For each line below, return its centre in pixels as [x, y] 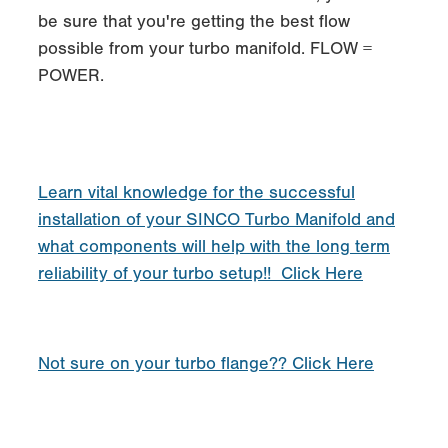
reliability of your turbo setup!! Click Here [200, 273]
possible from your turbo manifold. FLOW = [205, 48]
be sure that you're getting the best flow [194, 21]
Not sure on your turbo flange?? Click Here [206, 363]
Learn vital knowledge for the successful [196, 192]
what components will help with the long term [214, 246]
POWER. [71, 75]
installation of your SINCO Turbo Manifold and [216, 219]
